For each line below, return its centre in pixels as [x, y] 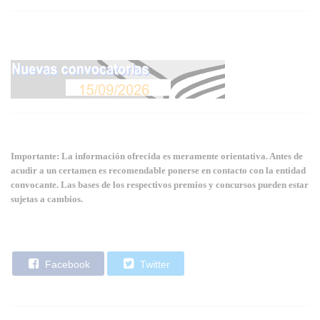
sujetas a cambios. [47, 199]
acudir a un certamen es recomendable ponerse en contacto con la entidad [158, 170]
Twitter [154, 264]
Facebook [66, 264]
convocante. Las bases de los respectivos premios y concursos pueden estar [160, 184]
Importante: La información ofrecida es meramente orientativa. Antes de [157, 156]
